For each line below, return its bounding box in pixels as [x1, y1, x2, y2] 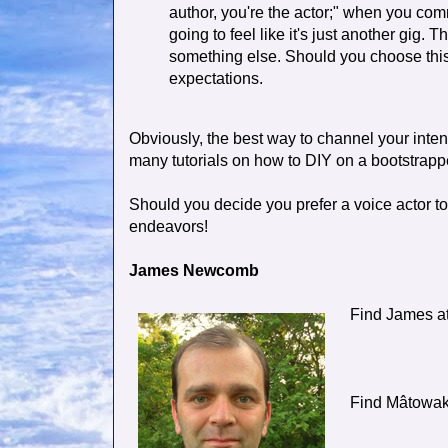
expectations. [169, 70, 263, 88]
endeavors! [129, 218, 208, 236]
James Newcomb [129, 262, 263, 280]
